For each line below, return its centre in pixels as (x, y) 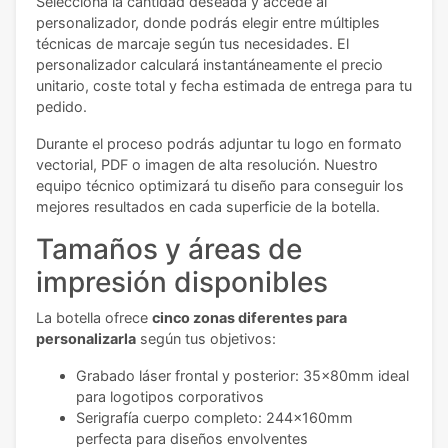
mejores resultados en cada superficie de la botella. (208, 207)
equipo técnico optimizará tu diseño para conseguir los (220, 186)
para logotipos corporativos (170, 397)
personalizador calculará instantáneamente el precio (209, 65)
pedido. (61, 107)
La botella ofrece (94, 318)
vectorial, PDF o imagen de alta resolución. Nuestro (207, 165)
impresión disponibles (182, 282)
